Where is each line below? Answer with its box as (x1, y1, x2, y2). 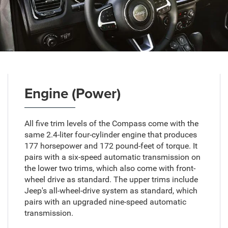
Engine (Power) (24, 83, 121, 104)
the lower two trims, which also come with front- (24, 163, 195, 174)
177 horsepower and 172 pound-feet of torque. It (24, 141, 197, 151)
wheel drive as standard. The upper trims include (24, 175, 198, 185)
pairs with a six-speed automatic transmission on (24, 152, 201, 162)
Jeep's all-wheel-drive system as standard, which (24, 186, 197, 196)
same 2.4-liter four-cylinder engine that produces (24, 130, 197, 140)
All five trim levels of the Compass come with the (24, 119, 198, 129)
